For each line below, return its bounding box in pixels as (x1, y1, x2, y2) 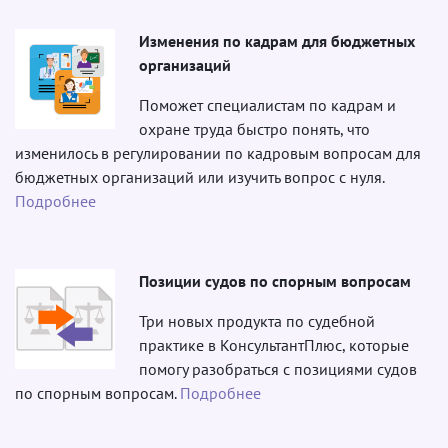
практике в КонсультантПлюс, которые (139, 334, 409, 355)
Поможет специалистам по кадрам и (139, 94, 396, 115)
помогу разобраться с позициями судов (139, 358, 417, 379)
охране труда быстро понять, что (139, 118, 370, 139)
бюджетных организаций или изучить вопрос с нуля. (15, 166, 384, 187)
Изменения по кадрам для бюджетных (139, 30, 415, 51)
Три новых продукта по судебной (139, 310, 375, 331)
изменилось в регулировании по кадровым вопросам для (15, 142, 421, 163)
